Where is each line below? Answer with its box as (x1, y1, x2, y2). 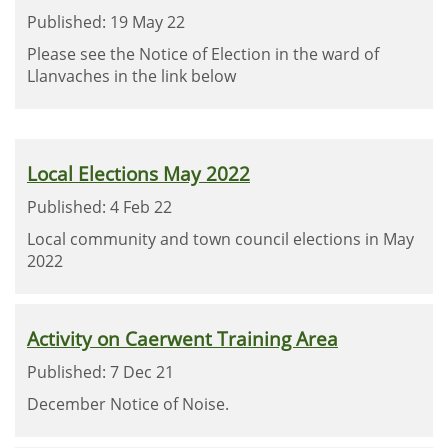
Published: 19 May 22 (27, 11, 185, 33)
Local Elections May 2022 (27, 161, 250, 186)
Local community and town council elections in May (27, 228, 414, 250)
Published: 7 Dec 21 (27, 361, 174, 383)
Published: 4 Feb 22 (27, 196, 172, 218)
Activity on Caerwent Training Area (27, 326, 338, 351)
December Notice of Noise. (27, 393, 229, 415)
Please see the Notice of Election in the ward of (27, 43, 379, 65)
